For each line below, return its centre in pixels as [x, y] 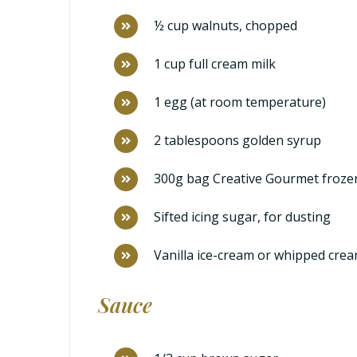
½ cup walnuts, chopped [226, 26]
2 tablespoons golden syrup [237, 141]
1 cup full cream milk [215, 64]
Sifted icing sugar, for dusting [242, 217]
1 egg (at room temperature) [240, 102]
